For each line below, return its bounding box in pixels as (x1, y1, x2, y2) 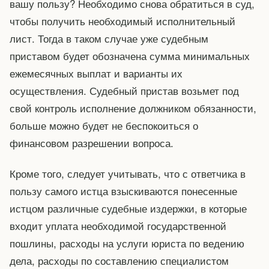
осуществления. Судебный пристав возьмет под (10, 83, 239, 98)
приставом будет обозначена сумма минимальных (10, 48, 250, 64)
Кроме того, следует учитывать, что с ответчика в (10, 166, 246, 181)
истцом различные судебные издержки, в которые (10, 201, 247, 216)
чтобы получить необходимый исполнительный (10, 13, 235, 29)
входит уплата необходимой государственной (10, 218, 226, 234)
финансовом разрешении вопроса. (10, 135, 174, 151)
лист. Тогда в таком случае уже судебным (10, 31, 208, 46)
